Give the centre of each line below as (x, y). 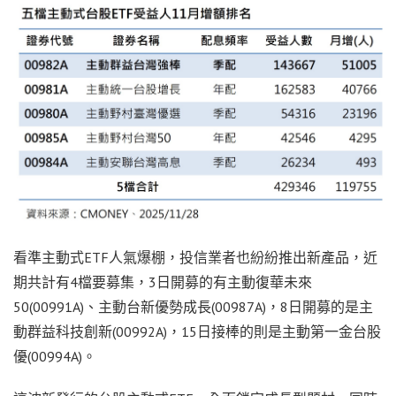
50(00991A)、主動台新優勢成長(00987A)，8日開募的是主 (193, 307)
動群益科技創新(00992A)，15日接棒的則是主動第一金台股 (197, 332)
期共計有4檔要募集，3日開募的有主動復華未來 (163, 282)
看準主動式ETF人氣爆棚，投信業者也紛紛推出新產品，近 (195, 258)
